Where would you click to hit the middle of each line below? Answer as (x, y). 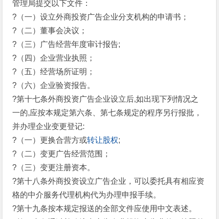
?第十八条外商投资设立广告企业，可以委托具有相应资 (109, 181)
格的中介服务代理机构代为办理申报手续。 (87, 195)
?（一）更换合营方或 (50, 140)
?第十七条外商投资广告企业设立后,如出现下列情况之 (106, 99)
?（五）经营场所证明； (54, 72)
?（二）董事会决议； (50, 31)
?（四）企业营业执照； (54, 58)
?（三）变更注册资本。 (54, 167)
